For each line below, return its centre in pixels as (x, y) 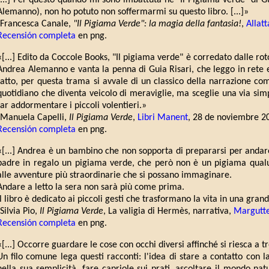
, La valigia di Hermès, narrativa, (168, 212)
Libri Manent (163, 118)
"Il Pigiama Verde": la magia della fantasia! (157, 24)
